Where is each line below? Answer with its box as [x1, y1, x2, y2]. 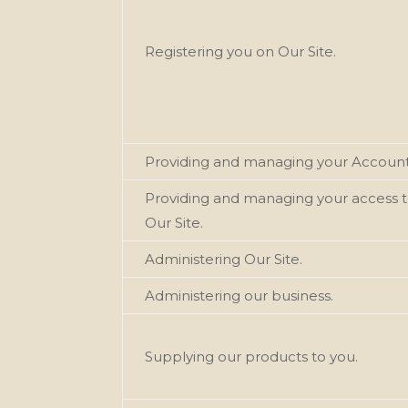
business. [271, 286, 334, 304]
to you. [311, 347, 359, 365]
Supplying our [145, 347, 242, 365]
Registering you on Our [145, 42, 305, 60]
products [245, 347, 309, 365]
